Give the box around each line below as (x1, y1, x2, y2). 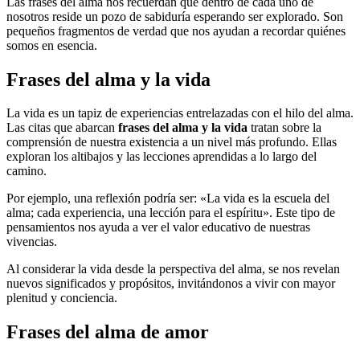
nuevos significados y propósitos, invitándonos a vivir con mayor (6, 276, 335, 291)
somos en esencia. (6, 38, 97, 52)
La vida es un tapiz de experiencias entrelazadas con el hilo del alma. (6, 106, 354, 121)
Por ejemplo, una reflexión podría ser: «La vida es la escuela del (6, 191, 329, 206)
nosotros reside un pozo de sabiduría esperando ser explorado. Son (6, 9, 343, 23)
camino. (6, 164, 47, 178)
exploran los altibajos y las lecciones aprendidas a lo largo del (6, 149, 317, 164)
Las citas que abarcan (6, 121, 118, 135)
